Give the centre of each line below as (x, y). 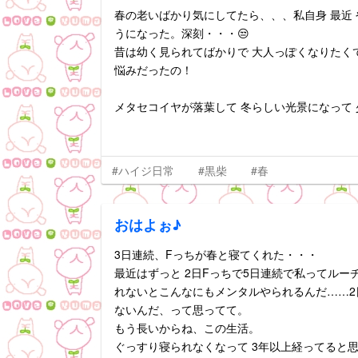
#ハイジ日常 (143, 170)
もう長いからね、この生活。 (187, 328)
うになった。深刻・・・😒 (182, 33)
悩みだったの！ (153, 70)
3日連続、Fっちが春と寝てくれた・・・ (216, 254)
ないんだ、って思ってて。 (181, 309)
